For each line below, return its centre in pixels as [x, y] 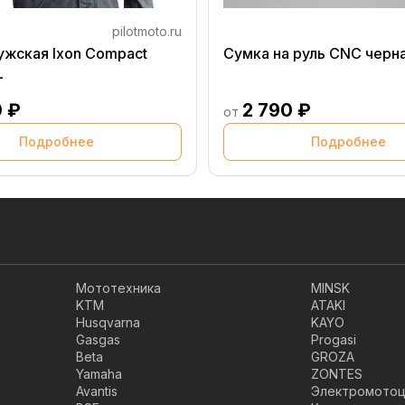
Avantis [97, 391]
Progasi [334, 339]
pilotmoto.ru [147, 31]
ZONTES [337, 374]
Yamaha [99, 374]
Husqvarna [108, 322]
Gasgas [98, 339]
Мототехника [118, 288]
